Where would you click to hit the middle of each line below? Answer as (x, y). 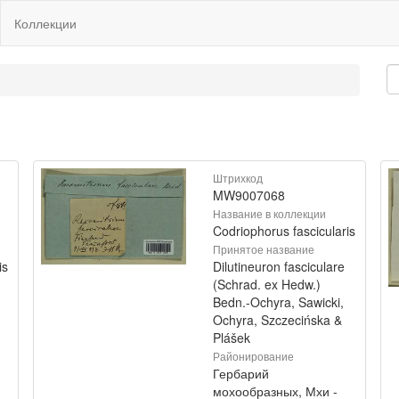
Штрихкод (238, 178)
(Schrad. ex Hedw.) (267, 284)
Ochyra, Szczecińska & (277, 320)
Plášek (232, 338)
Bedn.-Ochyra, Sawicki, (278, 302)
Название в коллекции (269, 213)
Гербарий (241, 373)
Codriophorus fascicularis (284, 231)
